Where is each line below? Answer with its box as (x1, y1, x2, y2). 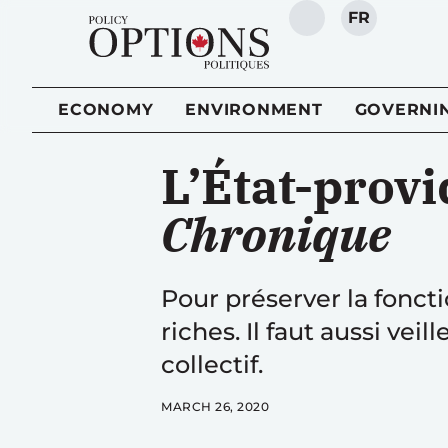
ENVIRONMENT (185, 100, 323, 119)
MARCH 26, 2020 (161, 399, 270, 414)
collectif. (161, 350, 263, 379)
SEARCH (305, 18, 380, 38)
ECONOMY (58, 100, 154, 119)
